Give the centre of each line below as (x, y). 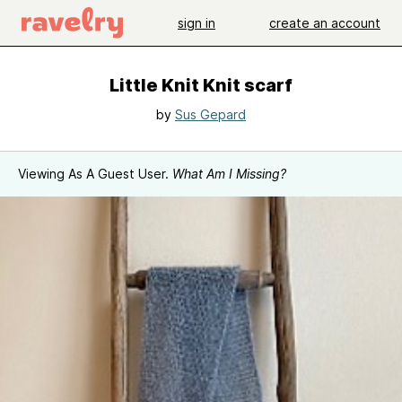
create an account (325, 22)
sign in (197, 22)
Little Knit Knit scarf (201, 85)
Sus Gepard (210, 114)
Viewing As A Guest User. (95, 174)
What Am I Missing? (229, 174)
